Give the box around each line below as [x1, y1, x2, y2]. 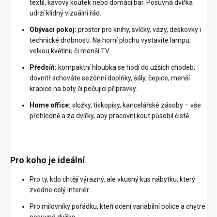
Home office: [30, 101, 71, 109]
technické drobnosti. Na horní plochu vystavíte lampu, [30, 36, 191, 45]
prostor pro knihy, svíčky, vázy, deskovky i [77, 26, 201, 34]
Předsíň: [30, 63, 57, 72]
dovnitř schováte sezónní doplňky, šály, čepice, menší [30, 74, 190, 82]
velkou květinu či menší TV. [30, 47, 110, 55]
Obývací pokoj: [30, 26, 77, 34]
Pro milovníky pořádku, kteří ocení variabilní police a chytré [30, 202, 205, 211]
